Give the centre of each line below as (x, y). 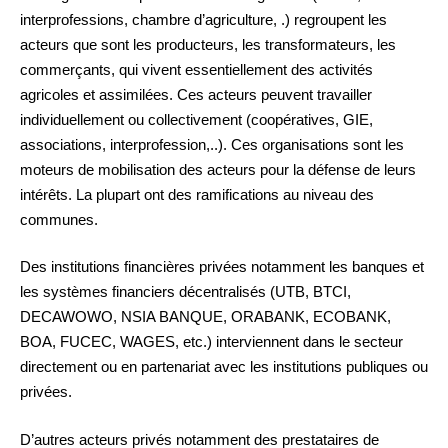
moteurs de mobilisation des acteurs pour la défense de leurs (218, 169)
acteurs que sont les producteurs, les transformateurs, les (208, 44)
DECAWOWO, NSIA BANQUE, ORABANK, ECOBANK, (205, 317)
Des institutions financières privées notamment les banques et (222, 267)
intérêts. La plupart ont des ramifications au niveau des (197, 194)
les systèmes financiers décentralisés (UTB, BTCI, (185, 292)
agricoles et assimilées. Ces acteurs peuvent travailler (196, 94)
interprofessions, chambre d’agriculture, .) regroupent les (203, 19)
